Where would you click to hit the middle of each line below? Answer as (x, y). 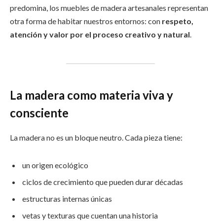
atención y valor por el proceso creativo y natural (100, 35)
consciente (39, 112)
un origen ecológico (55, 165)
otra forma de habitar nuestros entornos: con (86, 21)
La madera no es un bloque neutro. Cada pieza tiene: (96, 137)
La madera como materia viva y (92, 95)
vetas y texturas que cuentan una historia (90, 215)
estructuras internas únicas (67, 198)
